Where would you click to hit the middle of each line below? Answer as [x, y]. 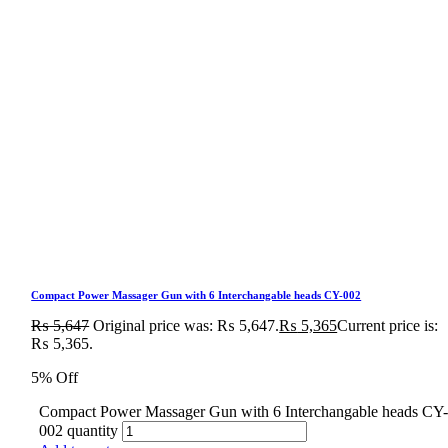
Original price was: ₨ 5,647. [186, 326]
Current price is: [388, 326]
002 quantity [79, 431]
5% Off [55, 378]
